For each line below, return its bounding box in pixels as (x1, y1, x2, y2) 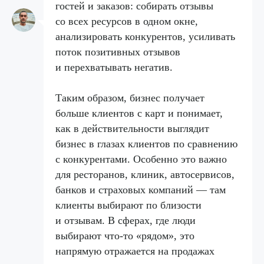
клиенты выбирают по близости (55, 199, 202, 212)
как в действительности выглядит (55, 123, 209, 135)
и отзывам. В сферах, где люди (55, 214, 196, 227)
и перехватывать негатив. (55, 61, 173, 74)
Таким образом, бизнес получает (55, 92, 204, 104)
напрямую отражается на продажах (55, 245, 214, 258)
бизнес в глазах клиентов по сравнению (55, 138, 237, 150)
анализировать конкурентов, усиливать (55, 31, 235, 43)
